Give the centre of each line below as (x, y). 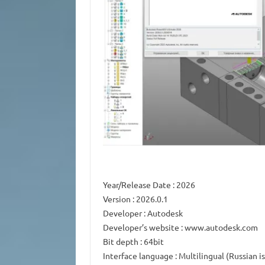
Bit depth (120, 242)
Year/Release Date (137, 185)
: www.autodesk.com (218, 227)
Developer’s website (141, 227)
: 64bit (151, 242)
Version (117, 199)
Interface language (138, 256)
